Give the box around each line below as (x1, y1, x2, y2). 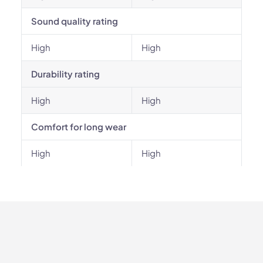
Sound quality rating (31, 15, 118, 26)
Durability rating (31, 68, 100, 79)
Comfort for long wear (31, 121, 126, 132)
